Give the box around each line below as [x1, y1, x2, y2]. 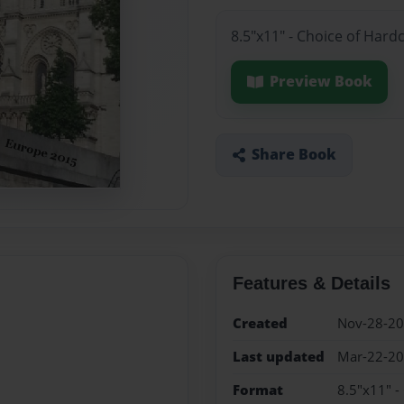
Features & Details [232, 272, 390, 293]
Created [232, 313, 288, 333]
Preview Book [269, 71, 372, 92]
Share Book [251, 144, 336, 165]
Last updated [232, 346, 325, 366]
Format [232, 381, 283, 400]
